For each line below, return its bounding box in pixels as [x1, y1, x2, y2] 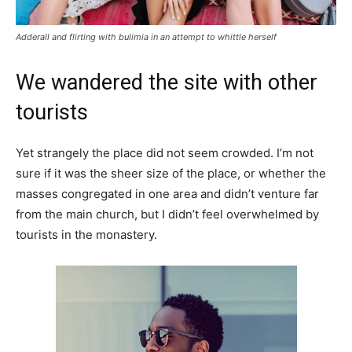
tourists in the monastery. [16, 226, 157, 242]
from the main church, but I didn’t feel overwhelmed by [16, 206, 319, 222]
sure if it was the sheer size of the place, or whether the [16, 165, 326, 181]
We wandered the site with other [16, 69, 317, 95]
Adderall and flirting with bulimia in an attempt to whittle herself [16, 31, 277, 42]
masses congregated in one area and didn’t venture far [16, 185, 319, 201]
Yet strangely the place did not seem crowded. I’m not [16, 145, 313, 160]
